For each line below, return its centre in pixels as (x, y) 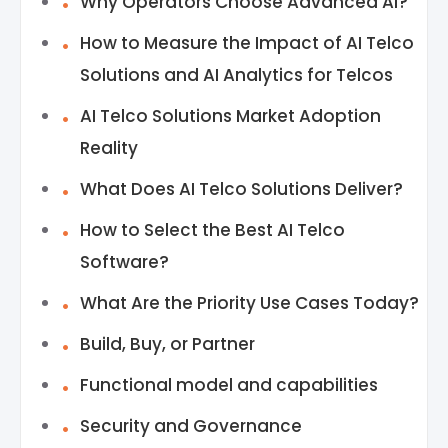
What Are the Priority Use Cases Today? (249, 303)
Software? (124, 262)
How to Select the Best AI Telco (212, 230)
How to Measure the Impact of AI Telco (247, 43)
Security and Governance (193, 426)
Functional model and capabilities (229, 385)
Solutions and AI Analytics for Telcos (236, 75)
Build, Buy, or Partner (167, 344)
